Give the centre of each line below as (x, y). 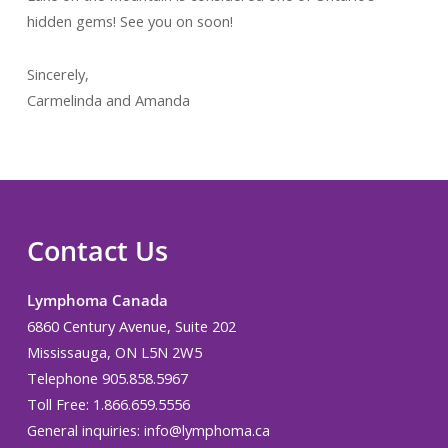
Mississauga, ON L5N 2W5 (114, 352)
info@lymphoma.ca (206, 430)
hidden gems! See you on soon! (129, 21)
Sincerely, (57, 74)
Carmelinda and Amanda (108, 100)
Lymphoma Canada (97, 300)
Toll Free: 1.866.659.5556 (108, 404)
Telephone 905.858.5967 (107, 378)
